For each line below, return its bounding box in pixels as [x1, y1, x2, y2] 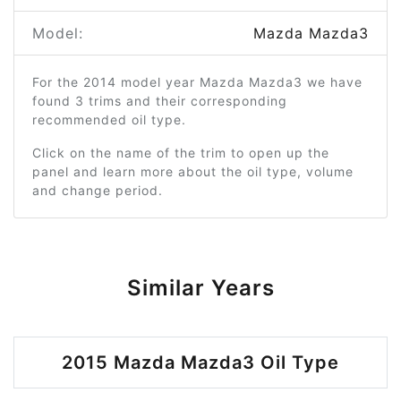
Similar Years [126, 275, 275, 301]
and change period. [32, 183, 163, 198]
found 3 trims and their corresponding [32, 93, 287, 108]
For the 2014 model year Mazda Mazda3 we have [32, 74, 363, 90]
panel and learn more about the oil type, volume [32, 164, 354, 179]
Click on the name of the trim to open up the [32, 145, 329, 160]
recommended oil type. [32, 112, 186, 127]
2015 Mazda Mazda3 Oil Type [62, 352, 339, 373]
